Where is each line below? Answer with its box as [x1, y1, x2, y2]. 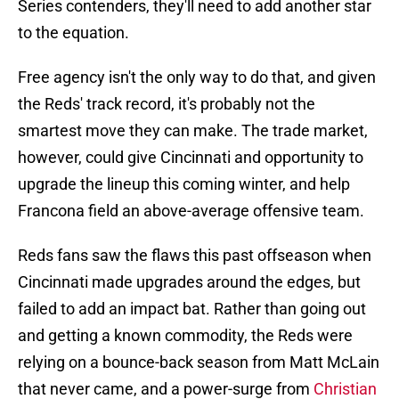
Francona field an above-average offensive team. [18, 201, 364, 221]
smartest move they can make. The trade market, [18, 121, 368, 141]
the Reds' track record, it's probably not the [18, 94, 315, 114]
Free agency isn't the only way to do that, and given [18, 68, 376, 87]
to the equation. [18, 23, 129, 43]
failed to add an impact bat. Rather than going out [18, 299, 366, 319]
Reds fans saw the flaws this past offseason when [18, 246, 371, 265]
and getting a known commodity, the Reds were [18, 326, 353, 346]
